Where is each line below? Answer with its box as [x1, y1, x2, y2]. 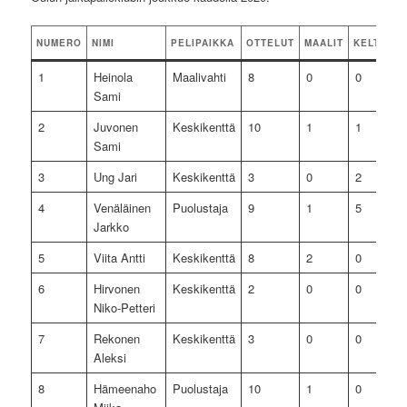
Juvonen [93, 117, 138, 135]
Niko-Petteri [93, 298, 155, 316]
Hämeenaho [93, 379, 156, 397]
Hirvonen [93, 279, 140, 297]
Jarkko [93, 217, 129, 235]
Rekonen [93, 329, 140, 347]
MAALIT [304, 35, 344, 49]
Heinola [93, 67, 133, 85]
